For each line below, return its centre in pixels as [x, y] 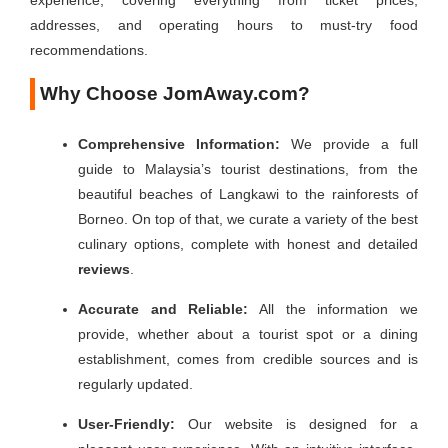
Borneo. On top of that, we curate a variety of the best [248, 219]
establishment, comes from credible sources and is [248, 359]
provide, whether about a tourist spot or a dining [248, 334]
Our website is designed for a [296, 424]
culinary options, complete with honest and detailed [248, 244]
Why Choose [101, 93]
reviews [104, 269]
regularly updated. [135, 384]
